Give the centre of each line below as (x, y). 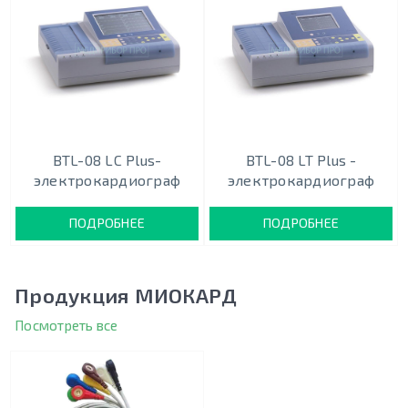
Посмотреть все (66, 326)
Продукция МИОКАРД (126, 296)
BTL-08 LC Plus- (107, 160)
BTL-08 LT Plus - (301, 160)
